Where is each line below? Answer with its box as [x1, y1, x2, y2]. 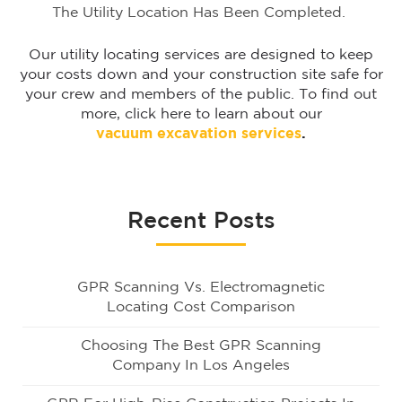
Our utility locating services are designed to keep [29, 48, 373, 62]
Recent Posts [127, 211, 275, 232]
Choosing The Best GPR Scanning [81, 338, 321, 353]
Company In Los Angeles [112, 358, 290, 372]
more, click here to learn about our [80, 107, 322, 121]
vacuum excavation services [96, 127, 301, 141]
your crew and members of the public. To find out [25, 87, 377, 101]
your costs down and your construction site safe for [19, 67, 383, 82]
